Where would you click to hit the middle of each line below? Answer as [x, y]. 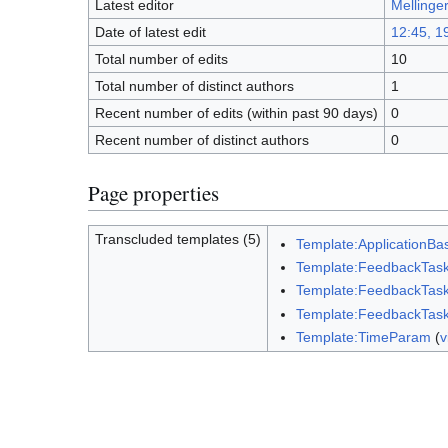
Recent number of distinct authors [201, 140]
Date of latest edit [150, 32]
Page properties [153, 192]
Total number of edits [161, 59]
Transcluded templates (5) [177, 239]
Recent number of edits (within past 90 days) [236, 113]
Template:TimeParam [363, 337]
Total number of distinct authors [194, 86]
